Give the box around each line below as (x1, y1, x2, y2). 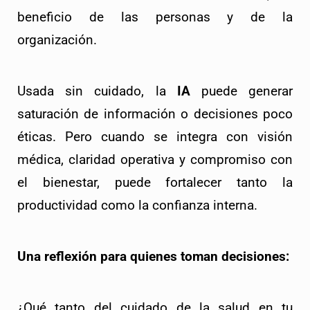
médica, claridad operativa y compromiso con (17, 152, 293, 168)
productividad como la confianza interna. (17, 198, 257, 214)
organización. (17, 33, 97, 48)
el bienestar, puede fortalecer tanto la (17, 175, 293, 191)
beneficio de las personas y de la (17, 10, 293, 26)
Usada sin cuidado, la (17, 84, 177, 100)
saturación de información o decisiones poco (17, 107, 293, 122)
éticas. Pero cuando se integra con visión (17, 129, 293, 145)
